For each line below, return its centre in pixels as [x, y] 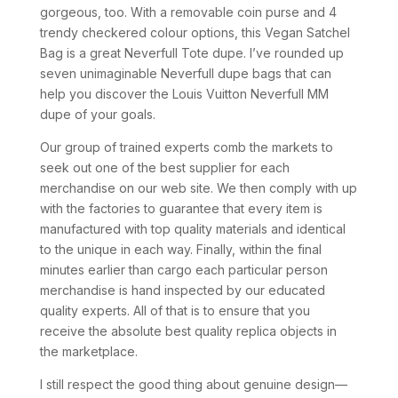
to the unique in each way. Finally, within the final [180, 249]
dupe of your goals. [97, 114]
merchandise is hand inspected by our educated [182, 290]
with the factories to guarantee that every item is [181, 208]
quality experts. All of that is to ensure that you [175, 310]
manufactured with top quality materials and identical [192, 229]
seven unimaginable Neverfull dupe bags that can [185, 73]
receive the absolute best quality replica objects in [188, 331]
